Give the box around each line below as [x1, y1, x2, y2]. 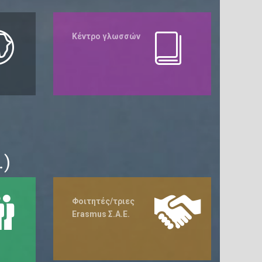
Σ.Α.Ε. [106, 209, 130, 219]
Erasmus [72, 209, 106, 219]
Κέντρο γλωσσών [72, 32, 140, 41]
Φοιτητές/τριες [72, 196, 135, 206]
